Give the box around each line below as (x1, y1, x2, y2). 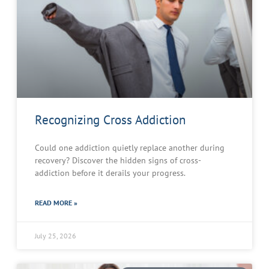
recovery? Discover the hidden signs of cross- (35, 155, 201, 166)
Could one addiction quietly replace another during (35, 142, 225, 154)
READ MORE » (35, 198, 77, 208)
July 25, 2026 (35, 231, 76, 241)
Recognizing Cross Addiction (35, 112, 186, 128)
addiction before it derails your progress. (35, 168, 186, 179)
